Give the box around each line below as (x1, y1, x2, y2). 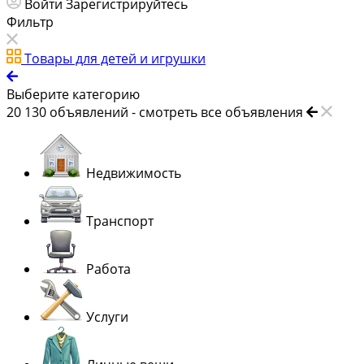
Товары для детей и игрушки (24, 50, 206, 68)
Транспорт (86, 212, 154, 231)
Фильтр (6, 13, 54, 32)
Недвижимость (86, 164, 181, 183)
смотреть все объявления (139, 103, 303, 122)
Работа (86, 260, 131, 279)
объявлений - (50, 103, 139, 122)
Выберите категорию (6, 85, 140, 104)
